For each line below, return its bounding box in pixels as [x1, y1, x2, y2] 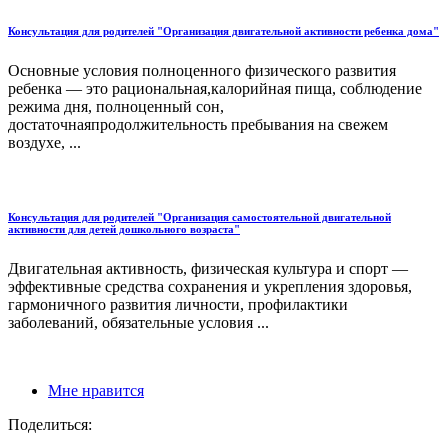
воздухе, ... [8, 133, 81, 151]
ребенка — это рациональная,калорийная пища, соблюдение [8, 79, 422, 97]
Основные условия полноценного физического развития [8, 61, 396, 79]
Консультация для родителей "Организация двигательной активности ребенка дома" [8, 24, 439, 37]
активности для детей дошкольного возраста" [8, 222, 240, 235]
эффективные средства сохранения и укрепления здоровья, [8, 277, 412, 295]
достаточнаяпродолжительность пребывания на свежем [8, 115, 388, 133]
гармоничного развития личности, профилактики [8, 295, 348, 313]
